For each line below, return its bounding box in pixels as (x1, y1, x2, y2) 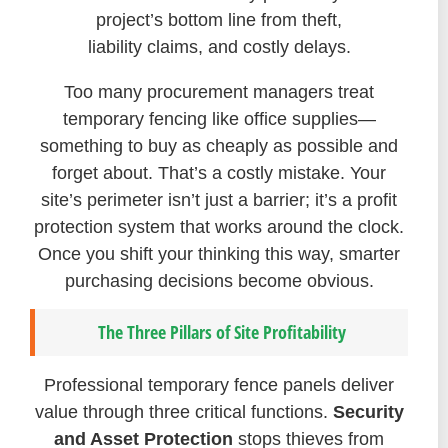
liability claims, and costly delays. (87, 36, 351, 57)
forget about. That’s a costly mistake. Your (52, 162, 386, 183)
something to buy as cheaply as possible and (40, 135, 398, 156)
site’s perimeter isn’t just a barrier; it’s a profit (41, 189, 397, 210)
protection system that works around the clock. (34, 216, 404, 237)
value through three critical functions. (34, 402, 333, 423)
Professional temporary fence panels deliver (44, 375, 394, 396)
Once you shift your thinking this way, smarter (38, 243, 400, 264)
